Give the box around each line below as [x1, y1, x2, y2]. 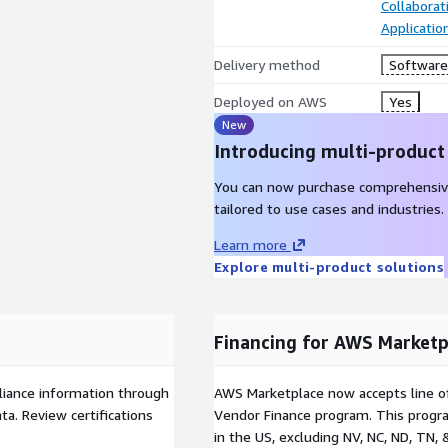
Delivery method [214, 56, 320, 73]
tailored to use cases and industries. [214, 200, 444, 217]
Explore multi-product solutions [214, 258, 444, 275]
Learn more [214, 236, 287, 253]
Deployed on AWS [214, 93, 327, 110]
